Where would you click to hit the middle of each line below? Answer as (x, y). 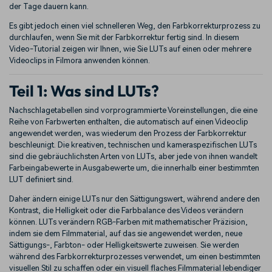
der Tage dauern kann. (49, 6)
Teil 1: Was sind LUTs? (84, 91)
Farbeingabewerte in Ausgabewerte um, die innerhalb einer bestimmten (134, 168)
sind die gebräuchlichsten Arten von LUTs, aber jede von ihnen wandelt (133, 156)
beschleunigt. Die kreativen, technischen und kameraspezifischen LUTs (133, 144)
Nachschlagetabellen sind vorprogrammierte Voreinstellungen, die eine (133, 110)
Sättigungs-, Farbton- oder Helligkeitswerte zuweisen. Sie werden (124, 245)
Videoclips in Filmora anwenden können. (80, 60)
